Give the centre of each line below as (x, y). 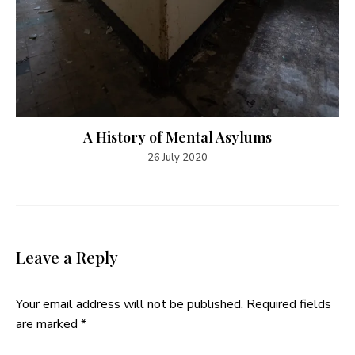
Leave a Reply (67, 257)
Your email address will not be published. (130, 305)
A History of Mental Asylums (177, 137)
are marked (48, 324)
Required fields (289, 305)
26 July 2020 (177, 158)
